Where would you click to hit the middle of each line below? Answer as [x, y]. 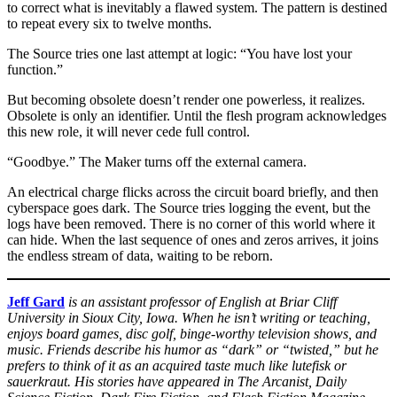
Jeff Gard [36, 301]
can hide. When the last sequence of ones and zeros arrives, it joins [193, 239]
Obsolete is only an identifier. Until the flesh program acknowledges [197, 115]
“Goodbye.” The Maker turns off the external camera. [157, 161]
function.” [35, 69]
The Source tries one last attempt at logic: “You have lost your [179, 53]
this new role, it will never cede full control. [128, 131]
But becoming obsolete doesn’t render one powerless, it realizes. [186, 99]
